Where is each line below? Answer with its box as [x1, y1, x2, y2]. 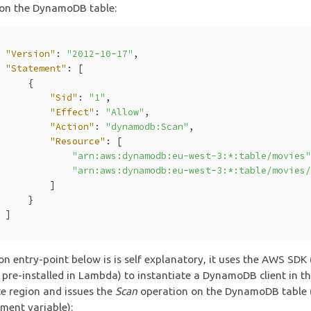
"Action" [50, 120, 95, 133]
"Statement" [6, 62, 67, 74]
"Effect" [50, 106, 95, 118]
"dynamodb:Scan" [106, 120, 190, 133]
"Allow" [106, 106, 145, 118]
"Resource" [50, 135, 106, 147]
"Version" [6, 47, 56, 60]
